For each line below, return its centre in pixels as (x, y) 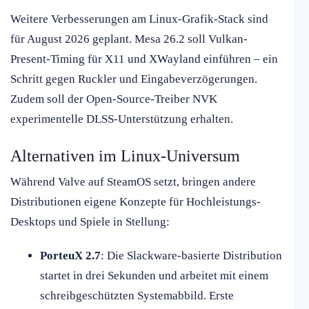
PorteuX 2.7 (70, 256)
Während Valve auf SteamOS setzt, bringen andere (133, 182)
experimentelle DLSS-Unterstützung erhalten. (122, 119)
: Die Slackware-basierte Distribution (191, 256)
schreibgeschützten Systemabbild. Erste (137, 296)
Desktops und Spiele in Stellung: (90, 222)
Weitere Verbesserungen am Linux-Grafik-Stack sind (139, 19)
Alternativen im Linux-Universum (125, 156)
